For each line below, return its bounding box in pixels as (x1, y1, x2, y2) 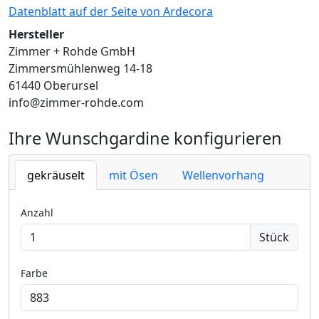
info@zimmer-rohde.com (9, 94, 144, 110)
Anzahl (21, 205, 53, 219)
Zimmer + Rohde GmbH (9, 43, 135, 59)
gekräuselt (27, 167, 85, 183)
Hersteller (9, 26, 64, 42)
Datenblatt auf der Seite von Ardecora (9, 3, 213, 19)
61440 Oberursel (9, 77, 98, 93)
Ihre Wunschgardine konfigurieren (9, 126, 282, 150)
